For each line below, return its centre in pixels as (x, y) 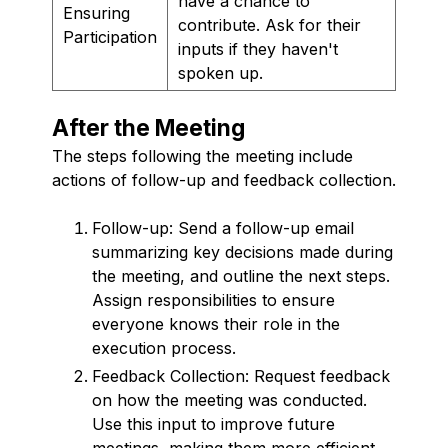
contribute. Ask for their (269, 24)
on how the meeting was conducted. (229, 399)
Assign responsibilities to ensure (213, 299)
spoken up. (220, 72)
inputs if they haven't (258, 48)
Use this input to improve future (213, 423)
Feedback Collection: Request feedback (241, 375)
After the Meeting (148, 127)
